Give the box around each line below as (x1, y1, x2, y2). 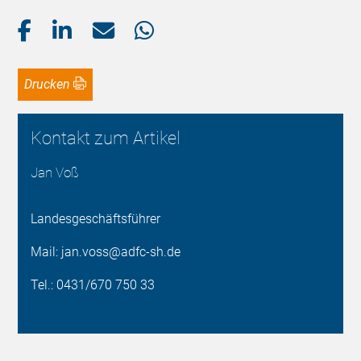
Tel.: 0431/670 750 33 (31, 276, 156, 293)
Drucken (32, 76, 71, 92)
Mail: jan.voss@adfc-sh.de (31, 243, 181, 259)
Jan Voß (31, 164, 80, 180)
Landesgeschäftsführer (31, 210, 161, 226)
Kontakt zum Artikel (31, 127, 181, 148)
